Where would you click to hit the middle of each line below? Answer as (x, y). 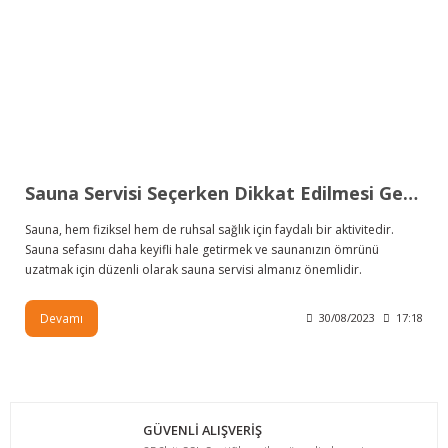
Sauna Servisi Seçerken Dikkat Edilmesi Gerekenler (410, 192)
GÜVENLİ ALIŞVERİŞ (202, 430)
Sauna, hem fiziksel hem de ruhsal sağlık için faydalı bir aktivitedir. (209, 229)
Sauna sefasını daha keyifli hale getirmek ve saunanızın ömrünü (202, 249)
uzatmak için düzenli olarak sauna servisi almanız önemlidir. (193, 269)
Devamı (61, 317)
